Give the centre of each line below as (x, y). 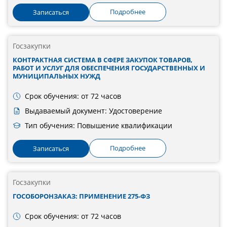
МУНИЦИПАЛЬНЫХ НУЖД (56, 76)
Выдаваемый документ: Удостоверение (93, 111)
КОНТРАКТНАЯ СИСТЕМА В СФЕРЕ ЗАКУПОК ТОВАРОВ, (102, 60)
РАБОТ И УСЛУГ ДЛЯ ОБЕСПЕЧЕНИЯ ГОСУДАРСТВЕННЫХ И (109, 68)
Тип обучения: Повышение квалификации (98, 126)
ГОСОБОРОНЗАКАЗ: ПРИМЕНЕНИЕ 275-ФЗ (81, 196)
